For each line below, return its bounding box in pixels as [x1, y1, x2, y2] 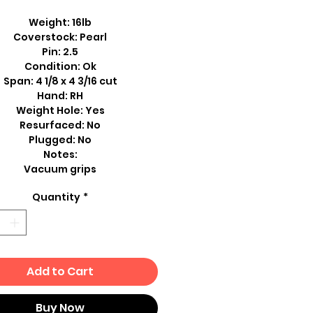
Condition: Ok [24, 59, 96, 74]
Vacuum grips [24, 162, 96, 177]
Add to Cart [27, 263, 94, 280]
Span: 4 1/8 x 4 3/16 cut [3, 74, 117, 89]
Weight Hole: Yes [15, 103, 105, 118]
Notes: [43, 147, 78, 162]
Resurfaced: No [20, 118, 101, 133]
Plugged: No [29, 133, 92, 147]
